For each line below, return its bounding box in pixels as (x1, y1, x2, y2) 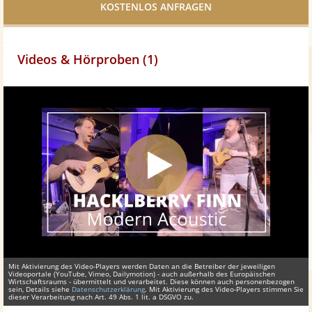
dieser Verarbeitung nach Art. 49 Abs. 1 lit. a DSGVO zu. (8, 292, 194, 302)
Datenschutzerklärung (72, 284, 145, 295)
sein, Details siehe (8, 284, 72, 295)
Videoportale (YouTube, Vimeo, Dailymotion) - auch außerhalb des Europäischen (8, 269, 275, 279)
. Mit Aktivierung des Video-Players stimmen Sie (145, 284, 304, 295)
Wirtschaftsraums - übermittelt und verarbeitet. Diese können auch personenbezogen (8, 276, 295, 287)
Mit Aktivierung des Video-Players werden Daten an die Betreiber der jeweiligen (8, 261, 275, 272)
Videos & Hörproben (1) (17, 50, 158, 68)
